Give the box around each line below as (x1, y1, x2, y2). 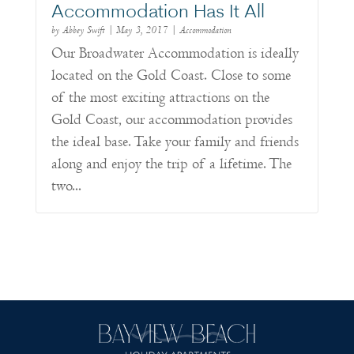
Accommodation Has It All (51, 3, 265, 23)
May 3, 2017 (115, 24, 168, 37)
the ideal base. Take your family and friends (51, 133, 299, 152)
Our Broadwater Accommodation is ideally (51, 44, 299, 63)
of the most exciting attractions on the (51, 88, 269, 107)
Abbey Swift (62, 24, 104, 37)
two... (51, 177, 81, 196)
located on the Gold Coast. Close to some (51, 66, 291, 85)
